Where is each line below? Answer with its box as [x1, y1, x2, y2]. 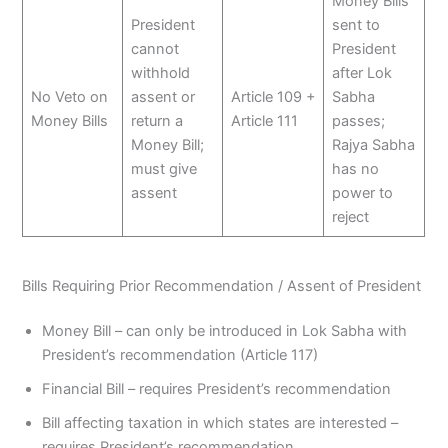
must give [130, 160, 197, 179]
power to [331, 184, 393, 203]
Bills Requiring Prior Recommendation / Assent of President [22, 276, 422, 295]
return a [130, 112, 183, 131]
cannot [130, 40, 179, 59]
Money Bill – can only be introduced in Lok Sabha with [42, 322, 408, 341]
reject [331, 208, 369, 227]
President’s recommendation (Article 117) [42, 346, 319, 365]
